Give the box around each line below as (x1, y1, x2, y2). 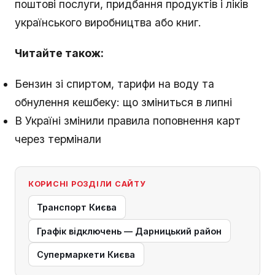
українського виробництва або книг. (15, 16, 201, 29)
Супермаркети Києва (37, 249, 136, 260)
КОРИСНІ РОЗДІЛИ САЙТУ (28, 179, 146, 188)
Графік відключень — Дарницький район (37, 225, 222, 236)
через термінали (15, 133, 101, 146)
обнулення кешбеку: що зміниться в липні (15, 96, 232, 109)
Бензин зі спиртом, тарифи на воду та (15, 77, 214, 91)
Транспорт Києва (37, 202, 117, 213)
